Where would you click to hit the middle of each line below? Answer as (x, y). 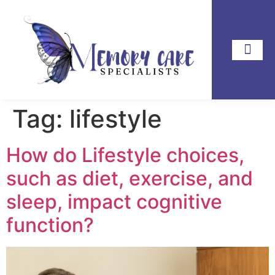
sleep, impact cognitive (114, 202)
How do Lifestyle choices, (125, 155)
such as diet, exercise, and (130, 179)
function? (50, 225)
